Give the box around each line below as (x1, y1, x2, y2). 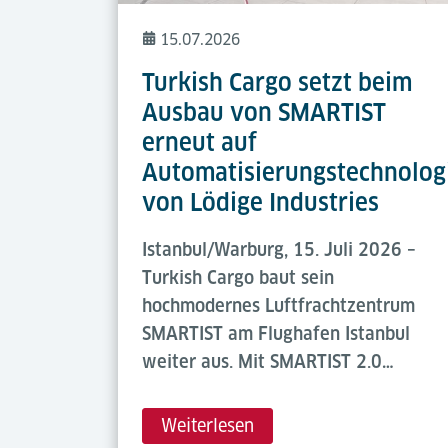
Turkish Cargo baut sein (142, 266, 334, 288)
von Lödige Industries (142, 187, 379, 217)
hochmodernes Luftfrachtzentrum (142, 294, 415, 316)
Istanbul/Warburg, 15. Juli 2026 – (142, 238, 416, 260)
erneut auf (142, 127, 257, 157)
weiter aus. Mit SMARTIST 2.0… (142, 350, 394, 372)
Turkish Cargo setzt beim (142, 67, 412, 97)
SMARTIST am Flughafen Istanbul (142, 322, 410, 344)
